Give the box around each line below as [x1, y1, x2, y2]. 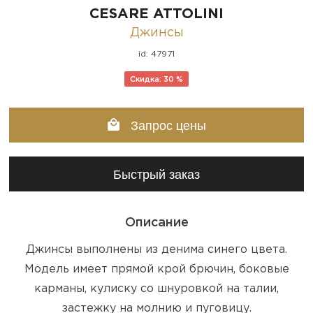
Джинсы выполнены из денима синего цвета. [26, 244, 287, 255]
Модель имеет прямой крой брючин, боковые [24, 263, 289, 275]
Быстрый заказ [113, 167, 200, 182]
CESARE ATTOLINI [89, 7, 224, 20]
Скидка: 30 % [130, 75, 183, 83]
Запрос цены [126, 118, 206, 133]
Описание [124, 217, 189, 228]
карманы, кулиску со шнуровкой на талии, [34, 283, 279, 294]
